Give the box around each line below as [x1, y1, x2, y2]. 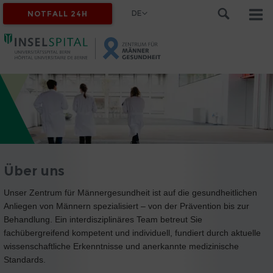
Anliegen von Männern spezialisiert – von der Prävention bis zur [4, 201, 249, 211]
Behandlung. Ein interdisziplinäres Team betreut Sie [4, 214, 202, 225]
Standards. [4, 255, 48, 265]
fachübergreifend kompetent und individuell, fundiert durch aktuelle [4, 228, 261, 238]
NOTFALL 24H [27, 9, 88, 18]
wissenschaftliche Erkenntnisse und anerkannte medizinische [4, 241, 239, 252]
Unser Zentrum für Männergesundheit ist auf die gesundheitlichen [4, 188, 257, 198]
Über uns [4, 162, 65, 179]
